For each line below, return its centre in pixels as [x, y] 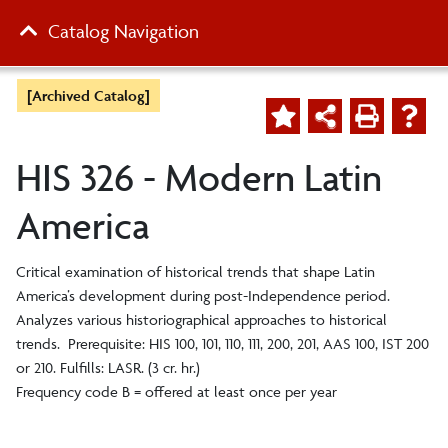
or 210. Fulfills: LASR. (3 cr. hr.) [108, 367]
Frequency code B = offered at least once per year [176, 391]
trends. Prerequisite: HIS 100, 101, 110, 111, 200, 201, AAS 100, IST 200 [222, 343]
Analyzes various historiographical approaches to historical [201, 319]
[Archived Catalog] [88, 95]
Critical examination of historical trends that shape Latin [195, 271]
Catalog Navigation [123, 31]
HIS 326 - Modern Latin [199, 177]
